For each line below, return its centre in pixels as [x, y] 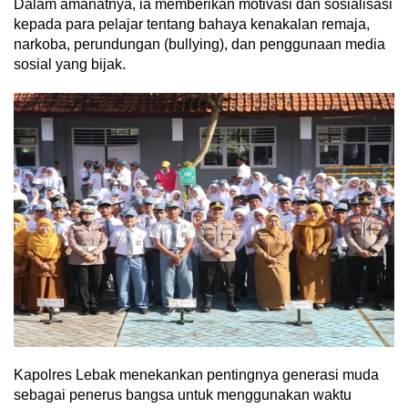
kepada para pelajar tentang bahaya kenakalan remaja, [192, 25]
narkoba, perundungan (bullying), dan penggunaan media [199, 45]
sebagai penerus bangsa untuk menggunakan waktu [183, 395]
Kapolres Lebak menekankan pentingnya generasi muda [196, 375]
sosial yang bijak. [70, 65]
